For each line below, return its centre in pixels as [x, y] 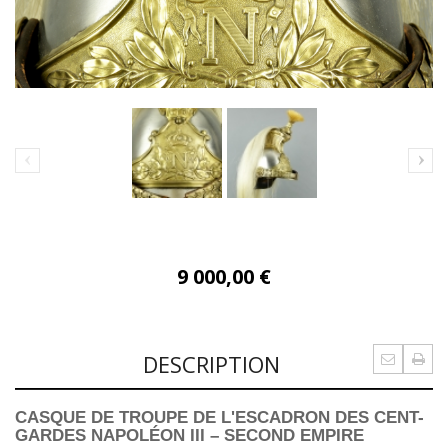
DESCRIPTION [211, 364]
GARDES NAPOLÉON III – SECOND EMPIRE [189, 436]
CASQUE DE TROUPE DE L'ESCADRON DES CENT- [219, 418]
